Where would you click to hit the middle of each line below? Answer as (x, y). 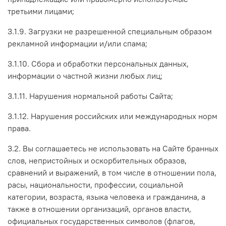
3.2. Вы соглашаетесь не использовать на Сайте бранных (113, 148)
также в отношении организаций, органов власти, (99, 209)
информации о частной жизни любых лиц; (85, 75)
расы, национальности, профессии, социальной (95, 184)
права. (19, 128)
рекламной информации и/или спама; (77, 43)
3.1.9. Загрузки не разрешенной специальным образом (110, 31)
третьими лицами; (41, 11)
